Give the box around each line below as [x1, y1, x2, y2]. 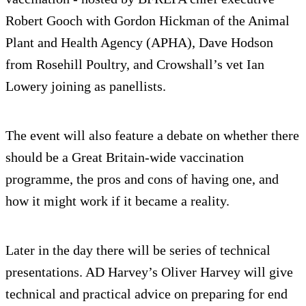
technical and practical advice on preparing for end [5, 286, 288, 301]
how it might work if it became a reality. [5, 193, 229, 208]
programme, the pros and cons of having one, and [5, 171, 279, 186]
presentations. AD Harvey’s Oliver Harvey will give [5, 264, 293, 279]
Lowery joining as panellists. [5, 78, 166, 94]
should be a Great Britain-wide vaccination [5, 149, 244, 165]
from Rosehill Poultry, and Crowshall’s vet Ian [5, 56, 264, 72]
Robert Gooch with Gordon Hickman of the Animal [5, 12, 290, 28]
